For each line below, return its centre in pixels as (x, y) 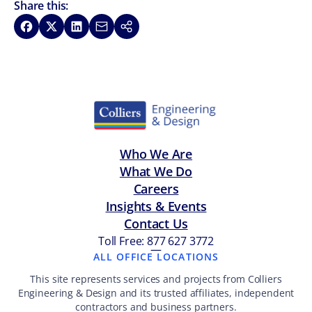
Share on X (72, 27)
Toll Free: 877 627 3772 (156, 241)
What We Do (156, 172)
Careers (156, 189)
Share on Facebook (68, 27)
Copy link (142, 27)
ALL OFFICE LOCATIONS (156, 257)
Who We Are (156, 154)
